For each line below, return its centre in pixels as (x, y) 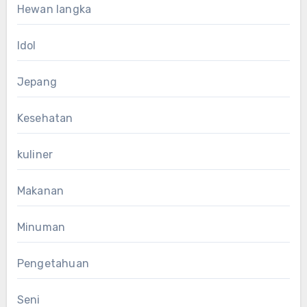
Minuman (41, 227)
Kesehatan (45, 118)
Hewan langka (54, 9)
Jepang (37, 82)
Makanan (40, 191)
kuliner (35, 154)
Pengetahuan (53, 263)
